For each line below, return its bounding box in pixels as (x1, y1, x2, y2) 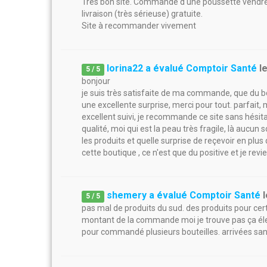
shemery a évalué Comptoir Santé (107, 190, 261, 201)
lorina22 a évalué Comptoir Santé (107, 63, 257, 74)
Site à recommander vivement (82, 21, 196, 30)
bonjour (82, 76, 110, 86)
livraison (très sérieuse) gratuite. (82, 9, 203, 18)
